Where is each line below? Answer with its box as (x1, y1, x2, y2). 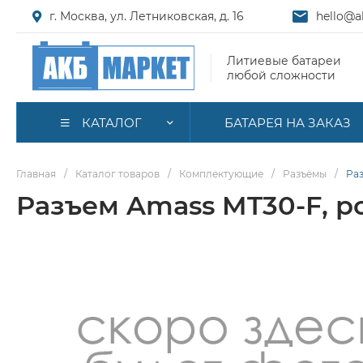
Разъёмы (283, 168, 327, 180)
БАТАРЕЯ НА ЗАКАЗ (224, 114, 351, 130)
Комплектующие (179, 168, 263, 180)
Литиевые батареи (227, 53, 341, 68)
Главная (16, 168, 56, 180)
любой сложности (227, 67, 335, 83)
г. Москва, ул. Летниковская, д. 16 (49, 9, 244, 23)
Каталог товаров (75, 168, 160, 180)
